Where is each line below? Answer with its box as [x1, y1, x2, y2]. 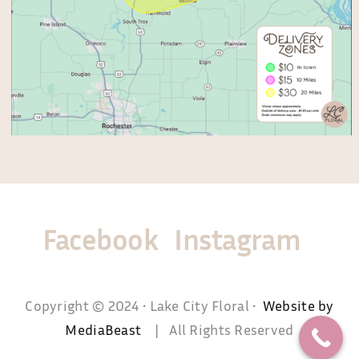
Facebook [42, 222, 159, 257]
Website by [262, 296, 334, 315]
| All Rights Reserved [144, 321, 294, 339]
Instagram [174, 222, 301, 257]
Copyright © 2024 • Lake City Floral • [25, 296, 263, 315]
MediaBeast [65, 321, 145, 339]
